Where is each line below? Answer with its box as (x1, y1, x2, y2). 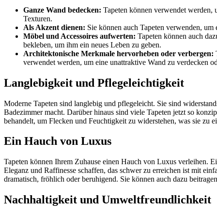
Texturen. (23, 14, 52, 23)
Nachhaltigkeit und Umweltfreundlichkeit (4, 193, 211, 206)
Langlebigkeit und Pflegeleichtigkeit (4, 76, 184, 89)
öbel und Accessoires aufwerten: (31, 31, 136, 40)
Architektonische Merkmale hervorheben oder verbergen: (23, 49, 214, 58)
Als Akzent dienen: (23, 23, 85, 31)
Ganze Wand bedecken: (23, 5, 101, 14)
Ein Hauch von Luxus (4, 135, 111, 148)
